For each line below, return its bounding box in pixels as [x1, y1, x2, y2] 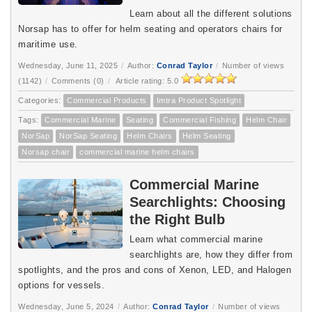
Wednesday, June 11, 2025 [18, 61, 118, 70]
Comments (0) [51, 76, 104, 85]
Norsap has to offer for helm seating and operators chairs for [18, 23, 283, 34]
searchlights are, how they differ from [130, 249, 292, 260]
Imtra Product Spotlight [156, 95, 241, 104]
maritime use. [18, 38, 81, 49]
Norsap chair [22, 147, 70, 156]
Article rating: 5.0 [114, 76, 181, 85]
